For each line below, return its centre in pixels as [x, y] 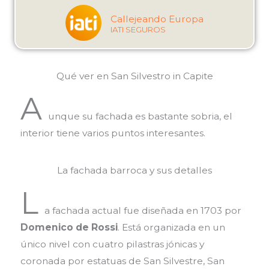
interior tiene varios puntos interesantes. [113, 133]
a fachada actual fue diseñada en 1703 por [143, 211]
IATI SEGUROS [138, 29]
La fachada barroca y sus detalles [134, 171]
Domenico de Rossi [69, 228]
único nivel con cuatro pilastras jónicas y [112, 244]
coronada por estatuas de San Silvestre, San [122, 261]
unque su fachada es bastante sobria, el [140, 116]
